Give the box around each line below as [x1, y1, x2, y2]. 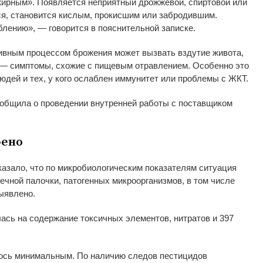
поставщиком [178, 97, 232, 108]
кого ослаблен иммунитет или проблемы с [55, 73, 226, 83]
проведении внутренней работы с [41, 97, 176, 108]
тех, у [30, 73, 53, 83]
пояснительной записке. [98, 22, 195, 33]
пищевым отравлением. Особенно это [95, 60, 249, 70]
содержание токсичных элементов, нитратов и [29, 213, 217, 223]
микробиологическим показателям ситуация [58, 162, 237, 173]
